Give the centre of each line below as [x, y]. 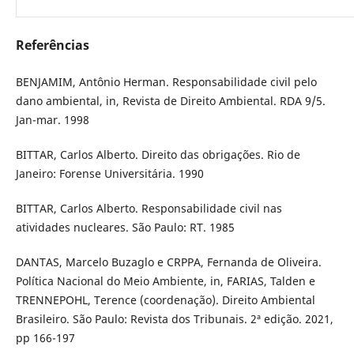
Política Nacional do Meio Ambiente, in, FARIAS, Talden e [165, 281]
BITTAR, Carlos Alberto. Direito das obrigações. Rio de [158, 155]
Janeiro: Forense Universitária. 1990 [109, 174]
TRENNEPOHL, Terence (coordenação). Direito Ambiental [165, 300]
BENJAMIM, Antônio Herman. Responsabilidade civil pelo [166, 82]
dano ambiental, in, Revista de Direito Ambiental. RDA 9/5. [170, 101]
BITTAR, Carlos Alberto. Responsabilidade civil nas [149, 209]
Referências [52, 45]
